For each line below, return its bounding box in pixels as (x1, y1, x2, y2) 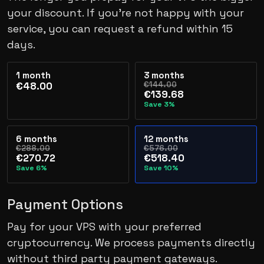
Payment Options (7, 195, 123, 213)
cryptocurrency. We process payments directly (7, 235, 255, 249)
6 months (16, 133, 57, 144)
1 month (16, 70, 51, 81)
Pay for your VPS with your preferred (7, 219, 202, 233)
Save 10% (144, 163, 179, 173)
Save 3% (144, 99, 175, 109)
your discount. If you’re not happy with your (7, 5, 244, 19)
